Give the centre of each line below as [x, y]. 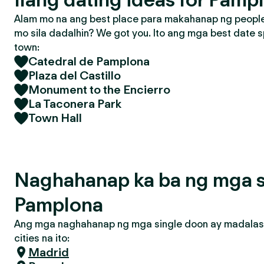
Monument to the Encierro [99, 90]
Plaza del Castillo [75, 75]
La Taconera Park [75, 104]
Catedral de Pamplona [89, 61]
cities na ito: [42, 238]
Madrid [49, 252]
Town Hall [55, 118]
